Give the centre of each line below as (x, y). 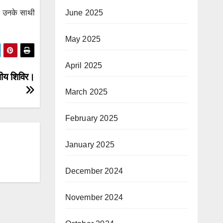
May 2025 (83, 39)
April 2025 (84, 65)
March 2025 (86, 92)
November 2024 (94, 197)
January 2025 (90, 145)
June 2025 (84, 13)
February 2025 (92, 118)
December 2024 (94, 171)
